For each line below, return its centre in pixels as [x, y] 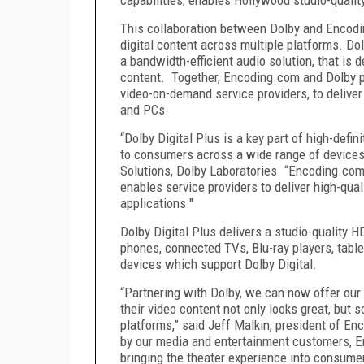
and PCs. [146, 109]
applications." [157, 203]
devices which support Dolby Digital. [219, 264]
